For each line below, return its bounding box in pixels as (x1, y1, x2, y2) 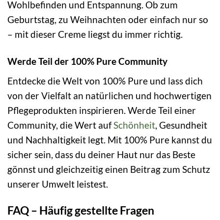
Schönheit (113, 119, 155, 131)
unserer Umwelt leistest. (7, 178, 108, 190)
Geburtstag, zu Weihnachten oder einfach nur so (7, 13, 208, 25)
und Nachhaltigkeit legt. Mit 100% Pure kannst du (7, 134, 212, 145)
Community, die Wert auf (7, 119, 113, 131)
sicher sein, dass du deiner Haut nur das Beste (7, 148, 195, 160)
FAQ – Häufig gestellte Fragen (7, 203, 154, 218)
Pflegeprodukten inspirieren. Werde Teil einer (7, 104, 196, 116)
